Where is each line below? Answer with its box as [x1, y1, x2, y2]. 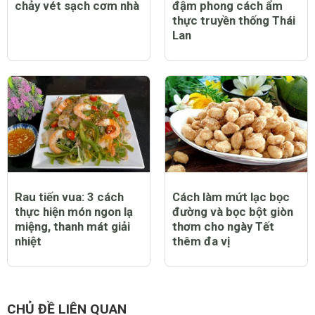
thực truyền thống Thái [172, 13, 295, 27]
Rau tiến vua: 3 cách [15, 190, 124, 205]
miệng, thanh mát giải [15, 219, 130, 234]
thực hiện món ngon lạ [15, 205, 133, 219]
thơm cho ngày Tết [172, 219, 274, 234]
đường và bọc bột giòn [172, 205, 293, 219]
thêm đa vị [172, 234, 230, 249]
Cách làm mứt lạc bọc [172, 190, 290, 205]
